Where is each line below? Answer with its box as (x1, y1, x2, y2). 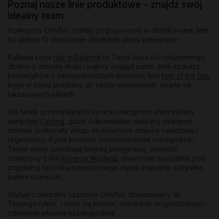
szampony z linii (8, 153, 61, 162)
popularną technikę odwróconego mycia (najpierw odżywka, (8, 163, 204, 172)
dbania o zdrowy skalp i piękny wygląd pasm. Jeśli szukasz (8, 62, 199, 70)
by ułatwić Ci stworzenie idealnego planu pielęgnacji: (8, 35, 178, 44)
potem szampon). (8, 172, 64, 181)
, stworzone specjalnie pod (117, 153, 205, 162)
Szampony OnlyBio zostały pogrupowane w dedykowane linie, (8, 25, 211, 34)
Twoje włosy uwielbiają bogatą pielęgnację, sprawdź (8, 144, 178, 153)
